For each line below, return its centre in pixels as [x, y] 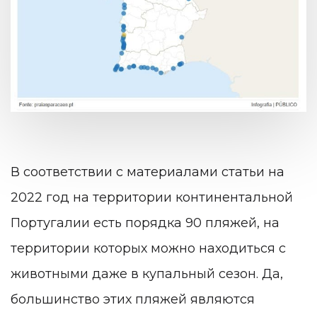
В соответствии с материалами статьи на [148, 172]
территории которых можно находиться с [148, 248]
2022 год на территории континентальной [152, 197]
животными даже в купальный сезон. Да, [147, 273]
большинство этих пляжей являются [133, 299]
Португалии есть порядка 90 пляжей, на [145, 223]
